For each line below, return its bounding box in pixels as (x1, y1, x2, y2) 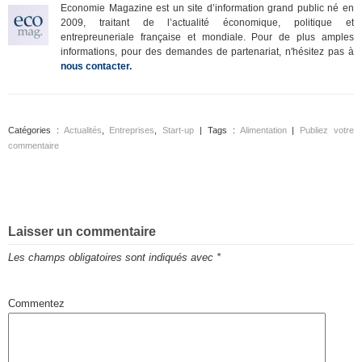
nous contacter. (61, 61, 132, 72)
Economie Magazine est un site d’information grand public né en (61, 2, 354, 14)
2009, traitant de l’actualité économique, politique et (61, 17, 354, 28)
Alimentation (239, 125, 287, 135)
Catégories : (8, 125, 64, 135)
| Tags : (194, 125, 240, 135)
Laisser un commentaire (8, 225, 156, 238)
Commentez (8, 297, 65, 309)
